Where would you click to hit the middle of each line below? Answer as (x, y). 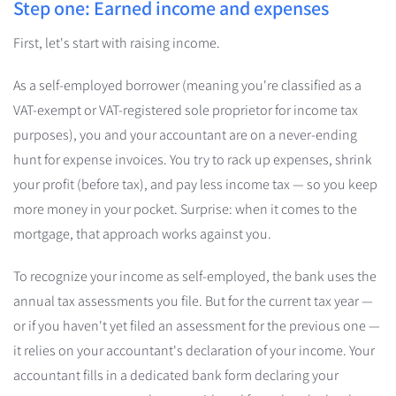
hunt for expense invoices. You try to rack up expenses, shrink (193, 160)
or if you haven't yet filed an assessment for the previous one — (197, 326)
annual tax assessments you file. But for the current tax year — (193, 301)
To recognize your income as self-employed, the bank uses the (195, 276)
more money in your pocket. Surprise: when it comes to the (185, 209)
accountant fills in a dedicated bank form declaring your (176, 375)
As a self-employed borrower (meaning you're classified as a (187, 85)
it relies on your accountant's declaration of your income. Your (194, 350)
